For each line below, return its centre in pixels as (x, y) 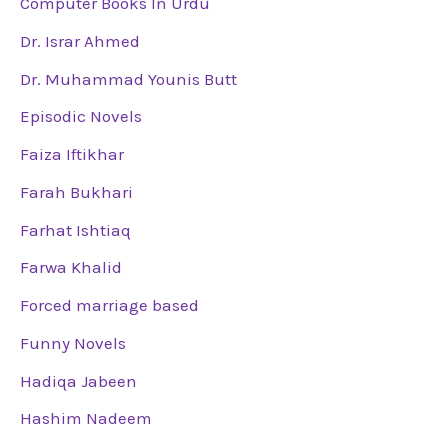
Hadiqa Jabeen (78, 380)
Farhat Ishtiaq (75, 229)
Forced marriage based (109, 305)
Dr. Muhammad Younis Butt (128, 78)
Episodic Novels (81, 116)
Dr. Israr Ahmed (80, 40)
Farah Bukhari (76, 191)
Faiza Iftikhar (72, 154)
